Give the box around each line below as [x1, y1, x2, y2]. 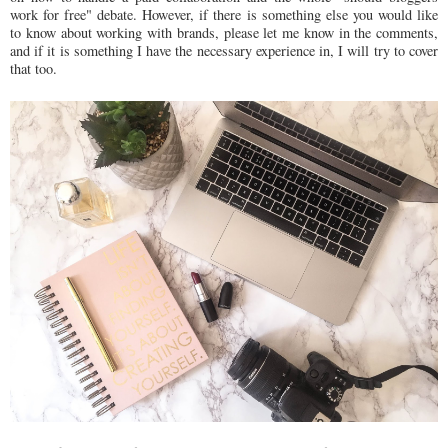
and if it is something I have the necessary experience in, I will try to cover [10, 40, 438, 60]
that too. [10, 58, 57, 78]
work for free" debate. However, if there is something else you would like [10, 4, 438, 24]
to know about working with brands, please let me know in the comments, [10, 22, 438, 42]
